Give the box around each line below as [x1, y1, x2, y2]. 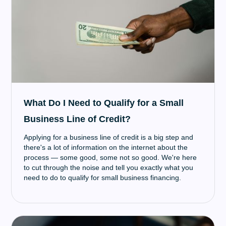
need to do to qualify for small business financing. [24, 174, 182, 182]
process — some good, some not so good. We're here [24, 153, 197, 161]
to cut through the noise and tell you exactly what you [24, 163, 194, 172]
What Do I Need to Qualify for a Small [24, 98, 184, 108]
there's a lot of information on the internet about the [24, 143, 188, 151]
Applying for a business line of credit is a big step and [24, 133, 194, 141]
